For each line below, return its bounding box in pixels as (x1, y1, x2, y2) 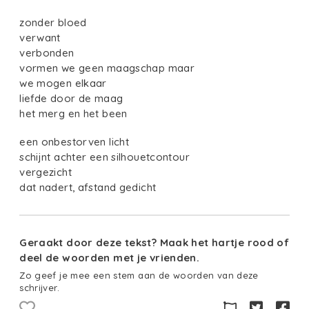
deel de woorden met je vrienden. (19, 251, 200, 265)
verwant (19, 31, 61, 45)
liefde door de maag (19, 92, 123, 106)
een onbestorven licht (19, 134, 132, 148)
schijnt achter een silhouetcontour (19, 150, 190, 163)
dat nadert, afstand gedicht (19, 180, 159, 194)
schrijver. (19, 281, 59, 293)
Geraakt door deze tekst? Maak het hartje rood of (19, 236, 290, 250)
